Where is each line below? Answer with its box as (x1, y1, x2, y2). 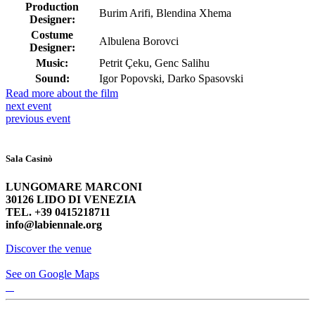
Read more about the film (6, 87, 118, 100)
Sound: (34, 72, 70, 85)
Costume (31, 29, 73, 41)
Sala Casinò (6, 153, 53, 165)
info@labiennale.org (6, 218, 102, 231)
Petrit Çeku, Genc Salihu (99, 57, 210, 70)
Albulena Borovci (99, 35, 179, 48)
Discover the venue (6, 242, 91, 255)
